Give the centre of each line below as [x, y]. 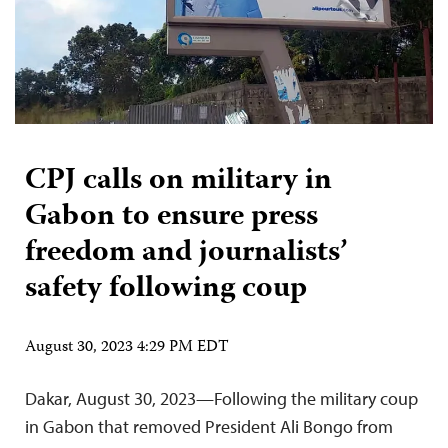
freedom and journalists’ [186, 253]
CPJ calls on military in [178, 181]
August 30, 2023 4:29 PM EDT [127, 347]
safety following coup [166, 289]
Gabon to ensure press [171, 217]
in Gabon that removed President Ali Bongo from [209, 426]
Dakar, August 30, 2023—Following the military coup [221, 398]
